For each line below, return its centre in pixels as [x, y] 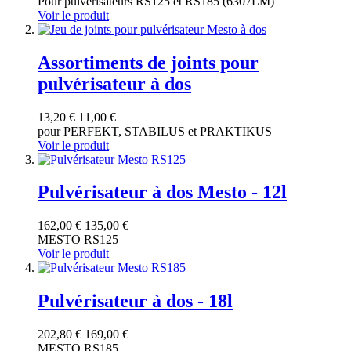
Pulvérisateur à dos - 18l [135, 301]
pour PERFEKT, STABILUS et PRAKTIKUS [155, 131]
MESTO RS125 [78, 240]
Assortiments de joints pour [148, 62]
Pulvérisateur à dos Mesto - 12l [162, 192]
